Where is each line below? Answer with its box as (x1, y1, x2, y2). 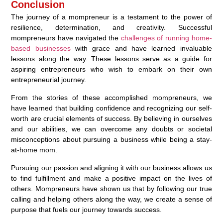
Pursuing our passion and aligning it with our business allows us (11, 163, 212, 172)
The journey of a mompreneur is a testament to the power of (11, 12, 212, 21)
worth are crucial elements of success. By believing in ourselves (11, 114, 212, 122)
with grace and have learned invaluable (70, 44, 212, 52)
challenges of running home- (120, 33, 212, 42)
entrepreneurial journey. (11, 75, 87, 84)
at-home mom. (11, 145, 58, 154)
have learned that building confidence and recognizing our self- (11, 104, 212, 112)
